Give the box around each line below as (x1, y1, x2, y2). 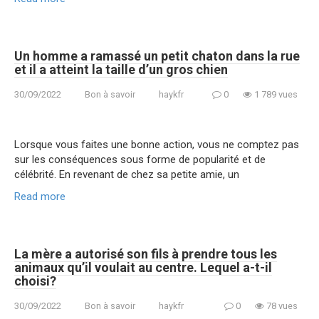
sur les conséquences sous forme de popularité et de (14, 152, 266, 166)
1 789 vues (252, 88, 298, 100)
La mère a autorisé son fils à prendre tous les (14, 246, 277, 261)
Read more (14, 189, 66, 203)
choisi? (14, 273, 56, 288)
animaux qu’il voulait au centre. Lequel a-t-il (14, 259, 272, 275)
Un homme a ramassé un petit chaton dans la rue (14, 48, 300, 63)
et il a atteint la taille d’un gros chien (14, 61, 228, 77)
